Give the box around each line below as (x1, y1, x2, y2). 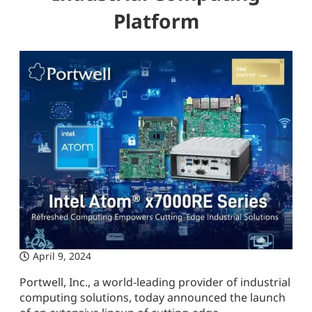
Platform (113, 7, 199, 34)
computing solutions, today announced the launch (19, 290, 286, 306)
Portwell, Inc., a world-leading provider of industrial (19, 274, 290, 290)
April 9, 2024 (33, 249, 91, 263)
